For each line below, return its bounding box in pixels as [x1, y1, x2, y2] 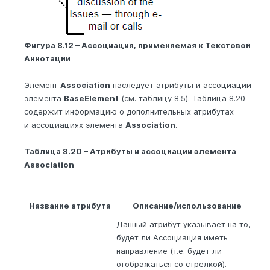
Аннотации [24, 54, 71, 64]
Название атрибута [29, 201, 111, 211]
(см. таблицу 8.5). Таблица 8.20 [119, 93, 245, 104]
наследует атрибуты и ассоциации [110, 80, 251, 90]
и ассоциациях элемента [24, 120, 125, 130]
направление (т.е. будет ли [116, 246, 222, 256]
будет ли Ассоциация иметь [116, 233, 228, 243]
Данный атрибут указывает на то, [116, 219, 251, 230]
